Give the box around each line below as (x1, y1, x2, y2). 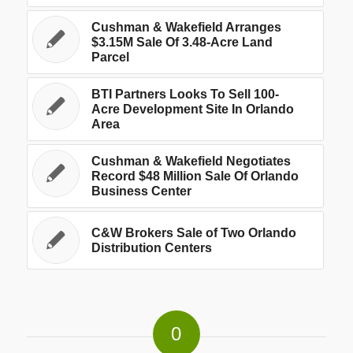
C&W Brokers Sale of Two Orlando (91, 225, 296, 240)
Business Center (91, 184, 191, 198)
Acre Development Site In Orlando (91, 102, 294, 116)
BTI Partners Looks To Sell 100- (91, 87, 279, 101)
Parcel (91, 50, 129, 64)
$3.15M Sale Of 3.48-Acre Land (91, 35, 273, 49)
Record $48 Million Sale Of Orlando (91, 169, 299, 183)
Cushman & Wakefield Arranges (91, 20, 281, 34)
